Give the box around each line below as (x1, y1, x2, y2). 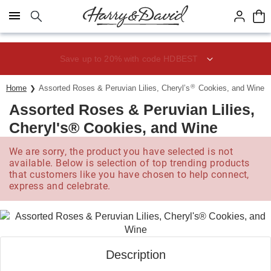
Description (105, 248, 166, 261)
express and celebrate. (9, 180, 111, 192)
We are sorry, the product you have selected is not (9, 146, 233, 157)
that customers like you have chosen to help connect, (9, 169, 249, 180)
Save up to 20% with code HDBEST (59, 53, 198, 64)
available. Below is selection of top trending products (9, 157, 250, 169)
